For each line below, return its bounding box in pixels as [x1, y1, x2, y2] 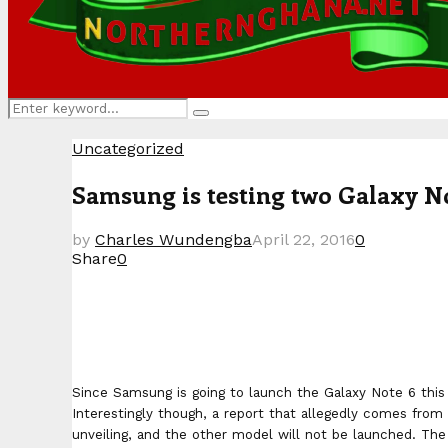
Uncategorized [72, 139, 184, 158]
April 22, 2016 [252, 229, 355, 249]
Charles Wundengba [95, 229, 252, 249]
